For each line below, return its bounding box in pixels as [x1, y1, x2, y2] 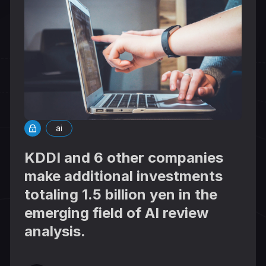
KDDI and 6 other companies [24, 149, 224, 167]
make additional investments [24, 167, 223, 185]
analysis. [24, 223, 86, 240]
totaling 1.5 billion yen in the [24, 186, 218, 204]
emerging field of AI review [24, 204, 209, 222]
